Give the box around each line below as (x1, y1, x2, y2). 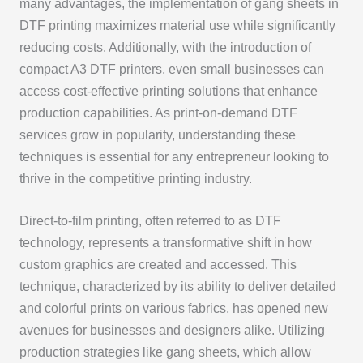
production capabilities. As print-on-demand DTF (19, 106, 297, 121)
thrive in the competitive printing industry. (19, 172, 252, 186)
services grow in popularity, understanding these (19, 128, 296, 143)
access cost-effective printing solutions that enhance (19, 84, 318, 99)
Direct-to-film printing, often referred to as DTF (19, 214, 281, 228)
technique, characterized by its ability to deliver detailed (19, 280, 336, 294)
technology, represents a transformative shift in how (19, 236, 312, 250)
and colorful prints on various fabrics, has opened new (19, 301, 328, 316)
